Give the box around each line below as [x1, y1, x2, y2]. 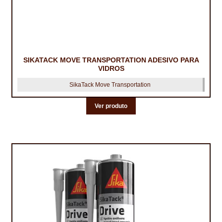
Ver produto [95, 102, 127, 110]
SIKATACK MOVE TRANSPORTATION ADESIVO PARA [23, 56, 199, 64]
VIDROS [98, 64, 124, 73]
